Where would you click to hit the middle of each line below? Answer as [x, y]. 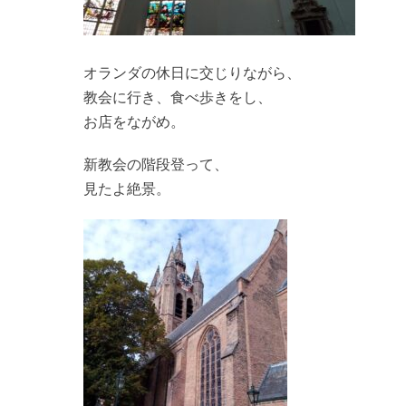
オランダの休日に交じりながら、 [192, 73]
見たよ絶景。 [127, 189]
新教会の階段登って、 [156, 164]
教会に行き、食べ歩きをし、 [178, 97]
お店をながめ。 [134, 122]
